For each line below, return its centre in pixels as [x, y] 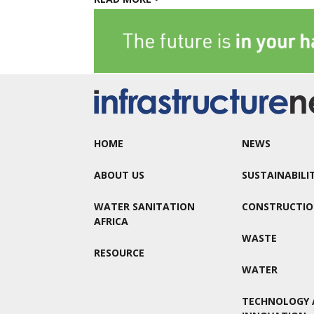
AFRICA [111, 221]
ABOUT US [120, 175]
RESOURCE [120, 253]
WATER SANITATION [145, 207]
